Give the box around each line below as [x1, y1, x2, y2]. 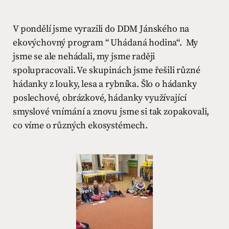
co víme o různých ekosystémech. [13, 120, 148, 131]
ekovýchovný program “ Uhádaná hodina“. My [13, 37, 198, 49]
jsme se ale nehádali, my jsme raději [13, 51, 155, 62]
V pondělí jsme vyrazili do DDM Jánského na [13, 23, 190, 35]
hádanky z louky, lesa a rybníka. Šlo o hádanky [13, 78, 197, 90]
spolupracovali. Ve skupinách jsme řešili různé [13, 64, 200, 76]
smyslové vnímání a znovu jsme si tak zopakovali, [13, 106, 210, 118]
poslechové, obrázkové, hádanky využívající [13, 92, 187, 104]
